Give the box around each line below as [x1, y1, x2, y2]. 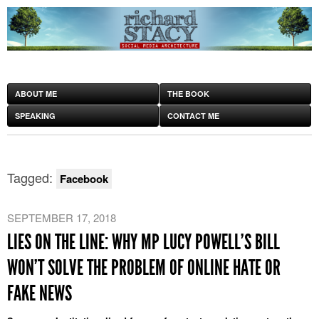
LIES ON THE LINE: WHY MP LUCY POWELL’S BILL [7, 229, 280, 256]
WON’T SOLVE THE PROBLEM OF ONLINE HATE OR [7, 255, 281, 281]
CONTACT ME [167, 110, 219, 122]
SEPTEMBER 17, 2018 [7, 210, 116, 226]
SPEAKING [15, 110, 56, 122]
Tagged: [7, 168, 56, 187]
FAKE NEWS [7, 281, 72, 307]
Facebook [60, 171, 108, 187]
